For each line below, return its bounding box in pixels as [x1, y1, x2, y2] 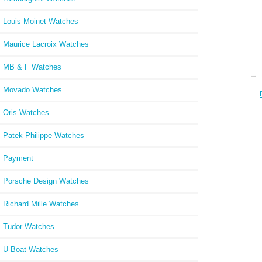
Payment [3, 153, 33, 163]
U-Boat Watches [3, 244, 58, 254]
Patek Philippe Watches [3, 130, 84, 140]
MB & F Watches [3, 62, 61, 71]
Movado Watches [3, 85, 62, 94]
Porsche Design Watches [3, 176, 89, 185]
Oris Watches [3, 108, 49, 117]
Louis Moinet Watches [3, 16, 78, 26]
